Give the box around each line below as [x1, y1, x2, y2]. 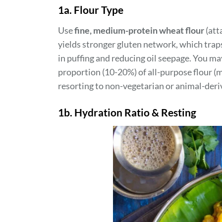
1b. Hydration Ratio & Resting [58, 106, 196, 118]
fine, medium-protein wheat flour [74, 24, 204, 36]
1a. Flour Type [58, 3, 123, 16]
